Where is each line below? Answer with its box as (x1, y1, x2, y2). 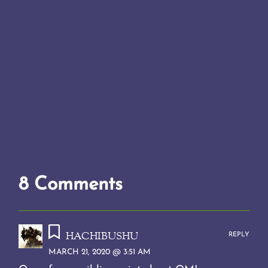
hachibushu (65, 225, 138, 246)
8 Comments (19, 175, 123, 195)
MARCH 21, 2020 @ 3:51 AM (48, 248, 151, 256)
